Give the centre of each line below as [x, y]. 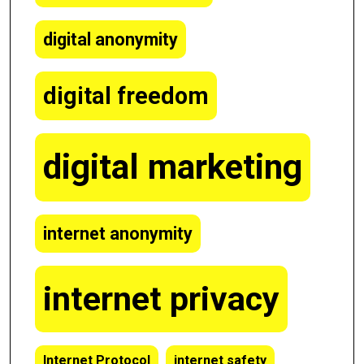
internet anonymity [118, 234]
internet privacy [161, 299]
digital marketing [173, 167]
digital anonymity [110, 39]
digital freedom [126, 96]
